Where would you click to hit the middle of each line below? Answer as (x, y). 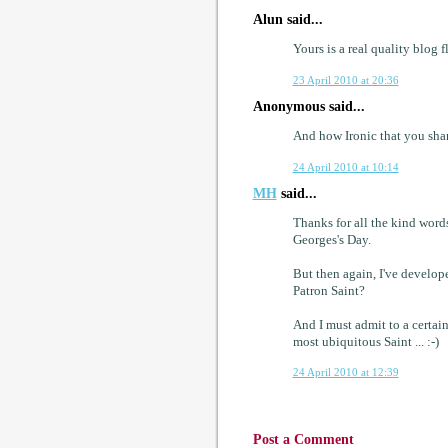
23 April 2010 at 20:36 (345, 79)
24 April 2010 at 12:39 (345, 372)
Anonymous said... (308, 105)
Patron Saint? (328, 290)
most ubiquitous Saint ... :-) (365, 341)
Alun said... (287, 19)
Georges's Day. (331, 239)
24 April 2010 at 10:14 (345, 166)
